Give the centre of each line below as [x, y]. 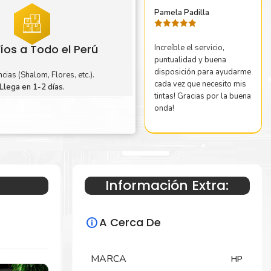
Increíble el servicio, [189, 48]
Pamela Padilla [181, 12]
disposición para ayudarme [202, 72]
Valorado [169, 34]
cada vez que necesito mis [200, 84]
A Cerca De [130, 222]
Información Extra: [167, 186]
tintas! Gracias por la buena [202, 96]
